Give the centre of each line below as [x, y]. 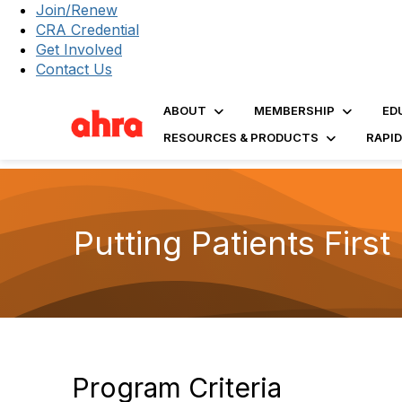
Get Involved [79, 49]
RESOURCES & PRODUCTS [240, 137]
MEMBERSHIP [294, 110]
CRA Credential [87, 30]
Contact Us [74, 69]
